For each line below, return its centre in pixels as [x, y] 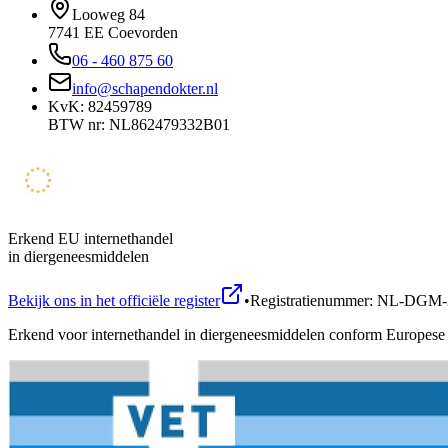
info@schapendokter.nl [145, 89]
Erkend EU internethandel [90, 239]
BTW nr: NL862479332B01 [139, 125]
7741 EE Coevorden [113, 33]
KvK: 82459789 [100, 107]
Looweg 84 [108, 15]
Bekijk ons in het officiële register [114, 301]
